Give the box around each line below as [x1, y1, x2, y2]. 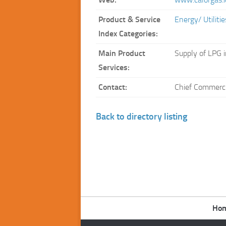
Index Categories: [98, 29, 158, 38]
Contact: [98, 82, 127, 92]
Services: [98, 63, 130, 72]
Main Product [98, 48, 145, 58]
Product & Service [98, 15, 160, 24]
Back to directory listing [96, 110, 187, 122]
